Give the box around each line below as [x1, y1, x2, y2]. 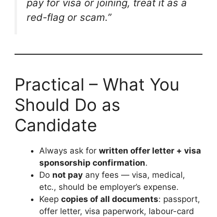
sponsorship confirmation [39, 158, 145, 168]
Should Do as [15, 94, 120, 115]
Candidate [15, 115, 97, 135]
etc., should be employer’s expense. [39, 182, 179, 192]
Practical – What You [15, 74, 179, 94]
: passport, [158, 194, 200, 204]
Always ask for [39, 146, 99, 155]
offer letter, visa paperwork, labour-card [39, 206, 194, 216]
